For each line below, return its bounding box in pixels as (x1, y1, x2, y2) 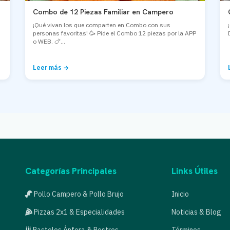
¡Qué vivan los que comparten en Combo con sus (33, 21, 170, 29)
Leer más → (33, 64, 69, 71)
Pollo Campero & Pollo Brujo (32, 189, 124, 199)
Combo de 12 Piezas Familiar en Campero (33, 7, 174, 16)
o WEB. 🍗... (33, 37, 65, 45)
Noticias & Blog (171, 207, 221, 217)
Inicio (171, 189, 189, 199)
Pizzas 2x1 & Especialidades (32, 207, 125, 217)
